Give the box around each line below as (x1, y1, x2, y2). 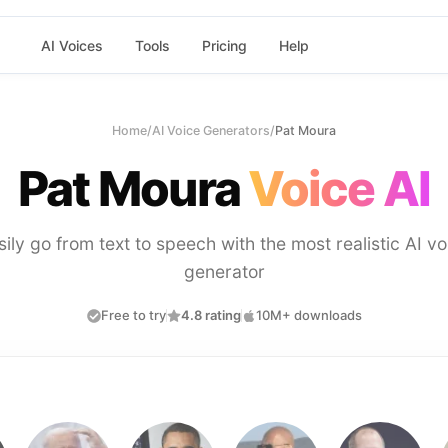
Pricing (201, 36, 247, 54)
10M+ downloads (255, 307, 362, 323)
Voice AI (248, 159, 430, 218)
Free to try (100, 307, 166, 323)
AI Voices (40, 36, 103, 54)
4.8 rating (180, 307, 241, 323)
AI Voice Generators (152, 123, 270, 138)
